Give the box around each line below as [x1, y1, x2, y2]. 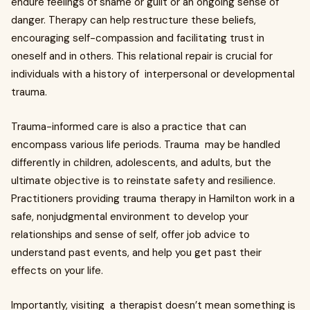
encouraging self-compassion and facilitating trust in [11, 31, 264, 46]
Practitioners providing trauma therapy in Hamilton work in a [11, 192, 295, 206]
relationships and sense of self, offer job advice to [11, 228, 250, 242]
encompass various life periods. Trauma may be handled [11, 138, 280, 152]
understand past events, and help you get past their [11, 246, 262, 260]
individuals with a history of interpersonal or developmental [11, 67, 295, 82]
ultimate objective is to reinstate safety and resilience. [11, 174, 275, 188]
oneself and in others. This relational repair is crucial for [11, 49, 273, 64]
